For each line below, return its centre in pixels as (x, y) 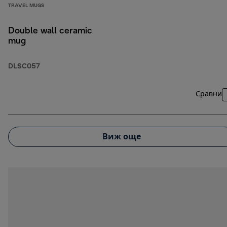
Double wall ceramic (50, 31)
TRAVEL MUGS (26, 6)
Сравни (209, 95)
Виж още (122, 137)
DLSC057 (24, 67)
